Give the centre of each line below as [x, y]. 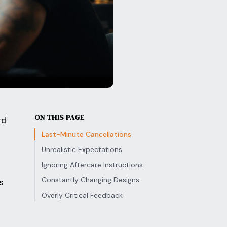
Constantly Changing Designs [90, 180]
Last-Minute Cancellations [86, 134]
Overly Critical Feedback [82, 195]
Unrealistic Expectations [82, 149]
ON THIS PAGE [60, 117]
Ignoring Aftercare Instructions [92, 165]
